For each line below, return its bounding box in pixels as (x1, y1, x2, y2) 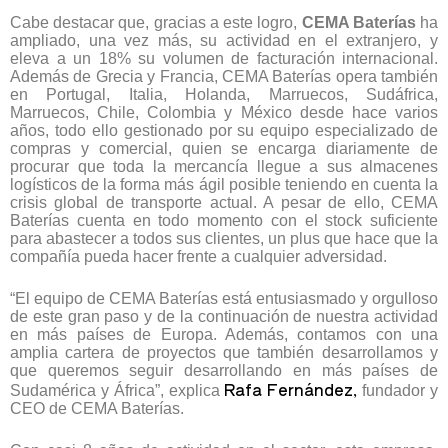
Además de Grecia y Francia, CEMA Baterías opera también (10, 68, 438, 86)
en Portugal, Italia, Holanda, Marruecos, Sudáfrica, (10, 86, 438, 104)
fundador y (357, 382, 439, 400)
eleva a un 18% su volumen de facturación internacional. (10, 50, 438, 68)
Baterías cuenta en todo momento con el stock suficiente (10, 212, 438, 230)
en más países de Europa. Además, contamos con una (10, 326, 438, 344)
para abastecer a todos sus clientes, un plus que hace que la (10, 230, 438, 248)
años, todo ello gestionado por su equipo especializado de (10, 122, 438, 140)
